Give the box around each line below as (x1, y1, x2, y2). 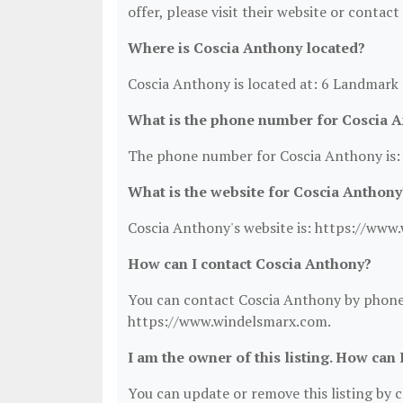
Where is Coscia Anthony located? (128, 38, 365, 58)
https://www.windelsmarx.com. (128, 311, 331, 331)
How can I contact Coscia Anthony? (128, 254, 372, 273)
